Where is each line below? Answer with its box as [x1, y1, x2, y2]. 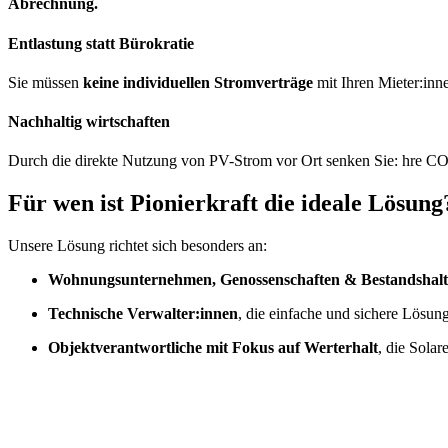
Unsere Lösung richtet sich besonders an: [8, 237, 267, 255]
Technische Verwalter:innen [48, 305, 238, 323]
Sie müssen [8, 73, 83, 91]
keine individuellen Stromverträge [83, 73, 313, 91]
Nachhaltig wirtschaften [8, 113, 170, 131]
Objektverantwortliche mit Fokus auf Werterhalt [48, 339, 378, 357]
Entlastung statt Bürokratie [8, 34, 194, 52]
